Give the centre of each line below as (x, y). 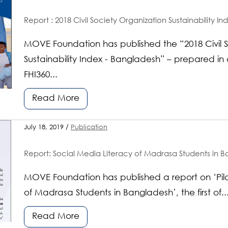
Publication (89, 127)
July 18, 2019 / (48, 127)
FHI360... (41, 75)
